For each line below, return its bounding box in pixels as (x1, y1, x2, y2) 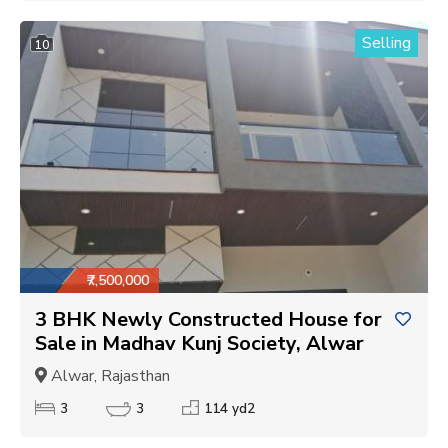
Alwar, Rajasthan (47, 364, 170, 387)
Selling (362, 31, 411, 54)
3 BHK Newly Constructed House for (35, 305, 382, 333)
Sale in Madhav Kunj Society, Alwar (35, 329, 364, 357)
